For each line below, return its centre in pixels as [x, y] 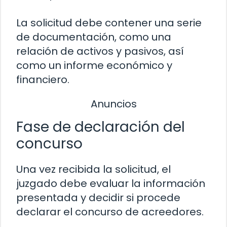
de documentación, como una [94, 37]
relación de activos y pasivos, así [100, 51]
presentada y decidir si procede [98, 198]
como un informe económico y [94, 65]
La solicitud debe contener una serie [109, 23]
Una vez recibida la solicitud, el [93, 169]
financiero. [43, 79]
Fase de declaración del [101, 127]
